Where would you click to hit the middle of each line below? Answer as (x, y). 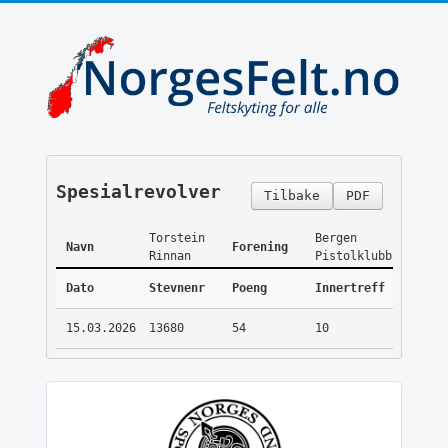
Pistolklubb (353, 256)
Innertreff (349, 288)
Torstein (176, 238)
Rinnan (169, 256)
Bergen (335, 238)
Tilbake (291, 196)
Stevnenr (176, 288)
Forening (259, 247)
